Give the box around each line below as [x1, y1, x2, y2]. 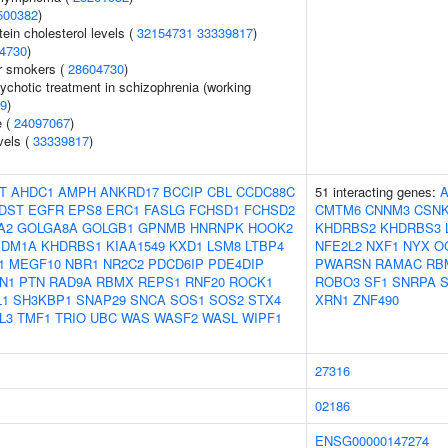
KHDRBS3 [380, 218, 441, 237]
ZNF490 [353, 290, 399, 309]
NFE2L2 [315, 236, 362, 255]
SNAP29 [76, 290, 126, 309]
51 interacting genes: [315, 182, 440, 201]
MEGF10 [9, 254, 61, 273]
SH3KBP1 [13, 290, 72, 309]
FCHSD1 [189, 200, 240, 219]
